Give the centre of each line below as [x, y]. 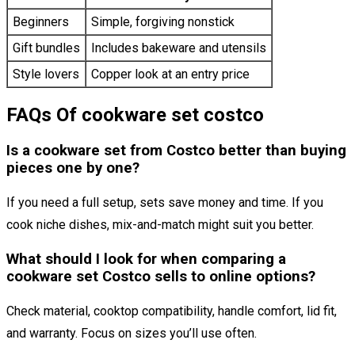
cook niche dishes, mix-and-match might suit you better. [160, 224]
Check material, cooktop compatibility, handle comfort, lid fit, [172, 311]
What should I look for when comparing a [146, 260]
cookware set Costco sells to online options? [161, 277]
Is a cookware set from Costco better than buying [176, 150]
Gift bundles [46, 48]
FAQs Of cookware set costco [135, 115]
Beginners [41, 22]
